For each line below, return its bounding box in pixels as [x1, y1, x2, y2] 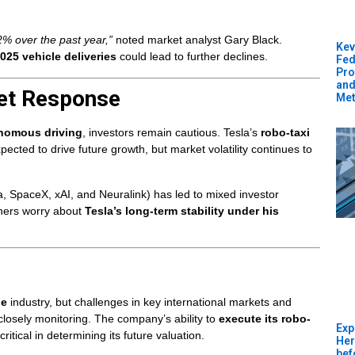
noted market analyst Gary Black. [113, 33, 282, 47]
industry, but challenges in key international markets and [7, 296, 292, 309]
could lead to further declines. [116, 50, 268, 63]
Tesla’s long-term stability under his [85, 204, 279, 217]
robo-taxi [261, 126, 310, 139]
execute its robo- [219, 312, 311, 326]
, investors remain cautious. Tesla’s [82, 126, 261, 139]
